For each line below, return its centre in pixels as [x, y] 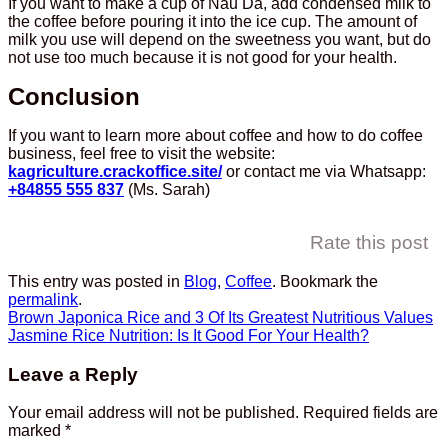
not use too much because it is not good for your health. [202, 57]
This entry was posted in [96, 281]
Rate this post [369, 242]
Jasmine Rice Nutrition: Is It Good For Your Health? [188, 335]
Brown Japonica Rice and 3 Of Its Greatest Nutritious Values [220, 317]
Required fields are [370, 413]
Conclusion [74, 96]
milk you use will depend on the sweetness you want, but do [219, 39]
